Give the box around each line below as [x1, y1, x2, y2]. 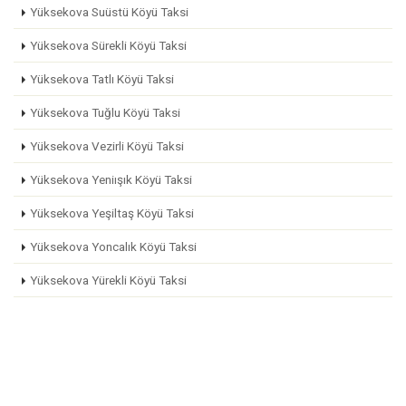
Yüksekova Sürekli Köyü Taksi [30, 38, 187, 53]
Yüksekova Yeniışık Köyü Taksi [30, 172, 192, 187]
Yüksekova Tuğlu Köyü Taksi [30, 105, 180, 120]
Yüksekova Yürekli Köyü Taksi [30, 273, 187, 287]
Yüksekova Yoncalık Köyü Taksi [30, 239, 197, 254]
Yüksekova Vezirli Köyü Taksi [30, 139, 184, 153]
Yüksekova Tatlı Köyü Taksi [30, 72, 174, 86]
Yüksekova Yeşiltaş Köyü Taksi [30, 206, 194, 220]
